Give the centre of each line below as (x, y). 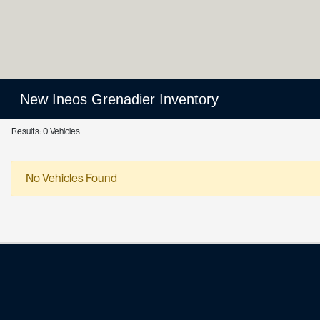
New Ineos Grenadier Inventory (120, 99)
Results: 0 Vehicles (46, 131)
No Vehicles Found (71, 178)
